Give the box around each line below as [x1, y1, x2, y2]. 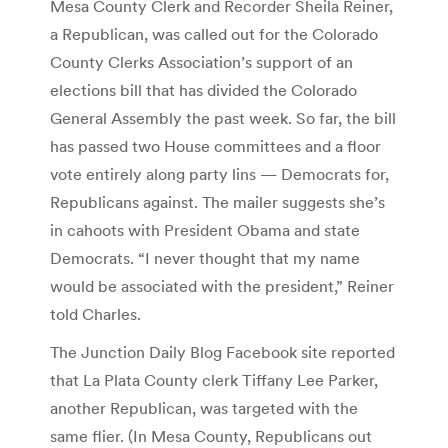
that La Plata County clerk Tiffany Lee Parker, [50, 369, 378, 390]
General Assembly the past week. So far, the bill [50, 107, 396, 128]
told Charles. [50, 303, 141, 324]
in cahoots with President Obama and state [50, 219, 360, 240]
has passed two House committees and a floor [50, 135, 381, 156]
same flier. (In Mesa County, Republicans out [50, 425, 372, 446]
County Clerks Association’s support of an [50, 51, 353, 72]
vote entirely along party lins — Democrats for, [50, 163, 389, 184]
